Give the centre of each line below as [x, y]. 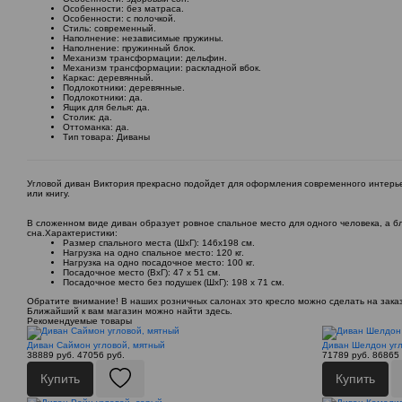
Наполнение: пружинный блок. [129, 48]
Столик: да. [87, 118]
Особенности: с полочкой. [119, 19]
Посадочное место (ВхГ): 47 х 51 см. [142, 273]
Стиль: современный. [109, 29]
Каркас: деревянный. [108, 78]
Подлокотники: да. [103, 98]
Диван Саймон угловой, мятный [96, 345]
